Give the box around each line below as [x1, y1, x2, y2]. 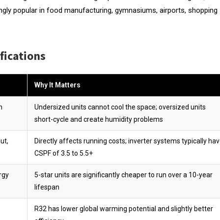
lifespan [34, 183, 59, 191]
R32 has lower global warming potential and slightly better [34, 204, 213, 213]
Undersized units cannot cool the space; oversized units [34, 103, 206, 111]
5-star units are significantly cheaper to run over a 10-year [34, 170, 213, 179]
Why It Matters [34, 81, 81, 89]
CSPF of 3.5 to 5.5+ [34, 149, 93, 157]
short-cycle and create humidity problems [34, 115, 163, 123]
